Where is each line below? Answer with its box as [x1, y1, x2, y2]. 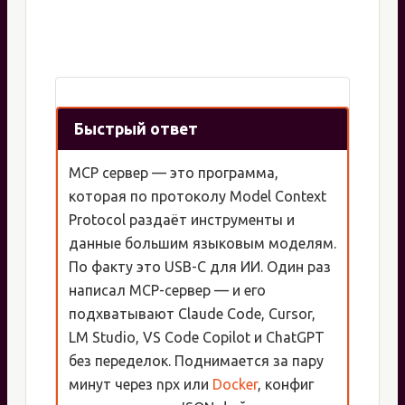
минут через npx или [69, 376, 212, 393]
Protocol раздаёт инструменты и [69, 212, 295, 229]
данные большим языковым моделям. [69, 235, 336, 252]
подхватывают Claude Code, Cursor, [69, 306, 316, 323]
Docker [212, 376, 258, 393]
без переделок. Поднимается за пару [69, 353, 324, 370]
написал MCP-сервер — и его [69, 282, 266, 299]
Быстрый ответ [73, 120, 198, 138]
